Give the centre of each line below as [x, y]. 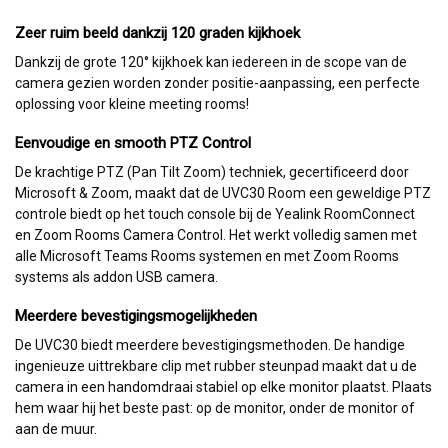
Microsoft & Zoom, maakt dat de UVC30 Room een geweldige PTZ [223, 192]
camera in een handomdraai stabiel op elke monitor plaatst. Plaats [223, 386]
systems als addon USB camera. [116, 276]
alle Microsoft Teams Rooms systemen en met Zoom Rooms [207, 255]
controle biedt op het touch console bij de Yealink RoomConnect [215, 213]
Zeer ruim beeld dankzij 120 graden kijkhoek [157, 32]
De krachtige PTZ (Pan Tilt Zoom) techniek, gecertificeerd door [212, 171]
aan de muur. [56, 428]
